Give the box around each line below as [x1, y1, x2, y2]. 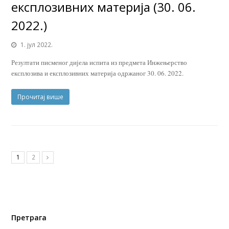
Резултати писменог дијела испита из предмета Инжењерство [11, 58, 188, 67]
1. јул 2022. [20, 40, 53, 50]
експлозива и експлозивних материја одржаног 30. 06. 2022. [11, 68, 184, 78]
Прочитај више [17, 93, 64, 102]
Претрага [11, 212, 47, 222]
